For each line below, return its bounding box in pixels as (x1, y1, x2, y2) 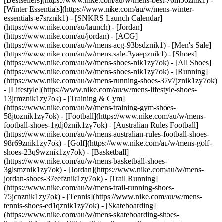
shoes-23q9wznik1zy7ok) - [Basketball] (4, 148, 129, 156)
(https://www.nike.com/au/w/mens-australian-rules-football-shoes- (4, 130, 209, 138)
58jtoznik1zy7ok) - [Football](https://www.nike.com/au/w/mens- (4, 112, 206, 120)
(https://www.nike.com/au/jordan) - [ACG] (4, 32, 138, 40)
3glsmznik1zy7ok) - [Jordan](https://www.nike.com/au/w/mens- (4, 166, 204, 174)
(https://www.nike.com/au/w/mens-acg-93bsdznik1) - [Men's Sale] (4, 41, 211, 49)
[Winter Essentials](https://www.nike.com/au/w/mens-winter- (4, 5, 194, 13)
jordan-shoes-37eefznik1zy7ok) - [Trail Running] (4, 174, 158, 183)
